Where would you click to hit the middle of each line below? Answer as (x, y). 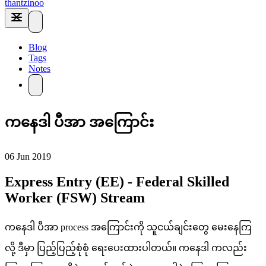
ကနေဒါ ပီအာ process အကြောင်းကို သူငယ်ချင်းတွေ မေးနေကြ (128, 227)
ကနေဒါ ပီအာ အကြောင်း (79, 122)
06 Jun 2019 (28, 156)
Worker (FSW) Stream (75, 197)
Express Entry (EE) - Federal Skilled (117, 181)
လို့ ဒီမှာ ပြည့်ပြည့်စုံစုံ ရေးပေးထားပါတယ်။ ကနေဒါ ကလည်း (126, 248)
